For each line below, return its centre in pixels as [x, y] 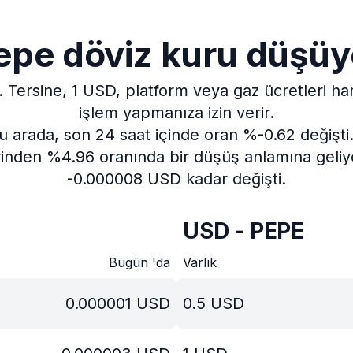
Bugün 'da [139, 262]
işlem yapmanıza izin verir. [176, 113]
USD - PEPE [243, 231]
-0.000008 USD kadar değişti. [176, 179]
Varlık [200, 262]
